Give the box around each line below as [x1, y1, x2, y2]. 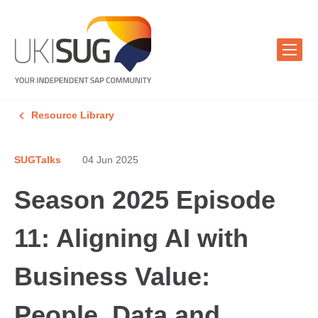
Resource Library [31, 109, 114, 121]
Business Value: [14, 262, 210, 291]
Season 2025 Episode [14, 185, 275, 214]
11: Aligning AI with [14, 224, 248, 253]
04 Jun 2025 [82, 154, 138, 165]
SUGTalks [14, 154, 61, 165]
